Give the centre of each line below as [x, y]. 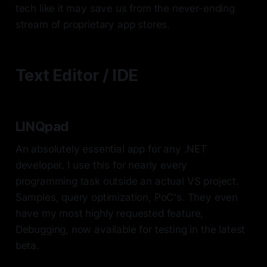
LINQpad [42, 127]
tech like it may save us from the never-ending [125, 9]
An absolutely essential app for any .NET [111, 149]
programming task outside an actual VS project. [127, 181]
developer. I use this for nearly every [101, 165]
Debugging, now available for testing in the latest [130, 230]
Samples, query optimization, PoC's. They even [127, 198]
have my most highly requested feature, [109, 214]
